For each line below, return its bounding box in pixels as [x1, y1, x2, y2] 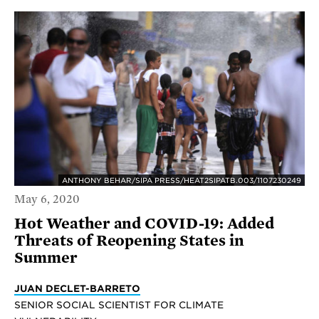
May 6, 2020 [14, 193, 80, 206]
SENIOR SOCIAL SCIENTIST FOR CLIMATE [14, 299, 224, 311]
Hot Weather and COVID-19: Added [14, 215, 274, 233]
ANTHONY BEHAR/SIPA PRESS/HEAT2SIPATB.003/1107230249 [62, 175, 301, 184]
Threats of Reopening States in [14, 232, 244, 250]
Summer [14, 249, 78, 267]
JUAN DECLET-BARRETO [14, 283, 140, 295]
